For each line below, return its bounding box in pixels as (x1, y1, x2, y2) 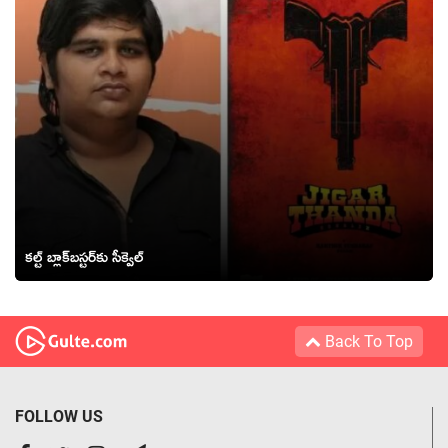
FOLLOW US (15, 406, 103, 426)
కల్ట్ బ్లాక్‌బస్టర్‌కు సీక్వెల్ (25, 247, 144, 274)
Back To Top (321, 331, 413, 351)
